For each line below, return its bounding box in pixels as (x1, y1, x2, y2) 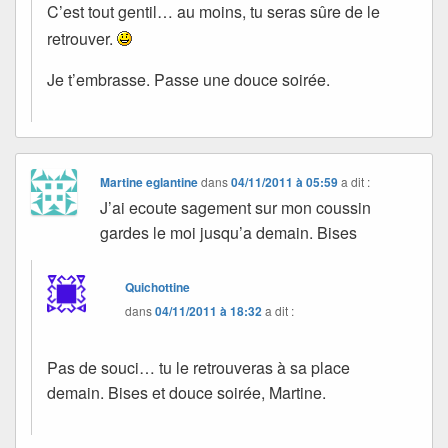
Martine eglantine (100, 172, 199, 191)
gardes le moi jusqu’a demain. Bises (100, 220, 358, 244)
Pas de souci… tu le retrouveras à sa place (47, 355, 350, 379)
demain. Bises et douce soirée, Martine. (47, 380, 326, 404)
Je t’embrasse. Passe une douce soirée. (47, 67, 330, 91)
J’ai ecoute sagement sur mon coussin (100, 195, 372, 219)
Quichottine (125, 277, 191, 296)
